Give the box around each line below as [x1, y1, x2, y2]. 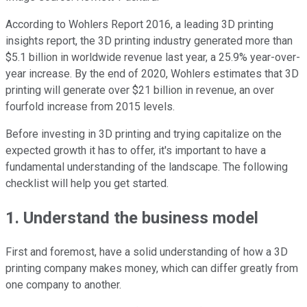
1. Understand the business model [5, 208, 258, 228]
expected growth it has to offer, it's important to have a [5, 143, 266, 157]
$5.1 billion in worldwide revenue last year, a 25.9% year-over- [5, 50, 300, 64]
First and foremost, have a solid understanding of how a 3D [5, 245, 288, 258]
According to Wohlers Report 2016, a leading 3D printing [5, 17, 273, 31]
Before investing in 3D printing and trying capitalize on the [5, 127, 282, 140]
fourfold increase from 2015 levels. [5, 99, 175, 113]
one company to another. [5, 278, 121, 291]
